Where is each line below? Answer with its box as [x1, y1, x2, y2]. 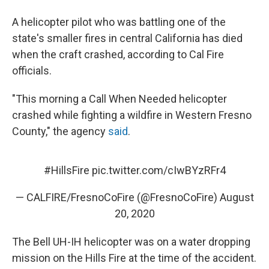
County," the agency [12, 125, 108, 138]
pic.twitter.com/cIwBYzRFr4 [91, 164, 226, 177]
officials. [12, 64, 52, 77]
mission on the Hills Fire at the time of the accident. [12, 252, 256, 264]
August [219, 191, 254, 204]
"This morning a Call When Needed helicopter [12, 92, 227, 105]
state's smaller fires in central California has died [12, 32, 243, 44]
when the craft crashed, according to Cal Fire [12, 48, 224, 61]
